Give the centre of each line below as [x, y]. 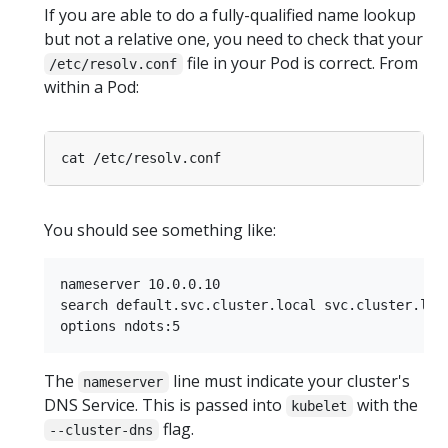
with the [385, 404]
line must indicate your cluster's [289, 380]
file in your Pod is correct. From [300, 62]
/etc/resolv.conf [113, 63]
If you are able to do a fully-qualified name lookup [230, 14]
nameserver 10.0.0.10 [140, 283]
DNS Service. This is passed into [165, 404]
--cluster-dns [101, 429]
